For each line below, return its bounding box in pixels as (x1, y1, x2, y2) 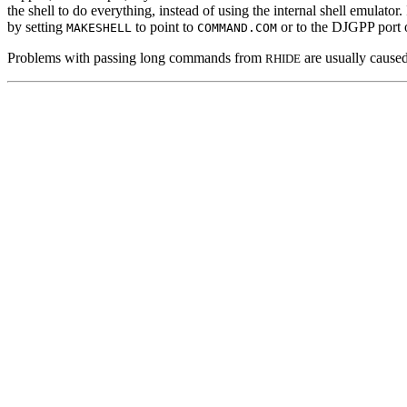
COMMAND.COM (197, 20, 277, 35)
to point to (132, 18, 197, 35)
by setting (7, 18, 66, 35)
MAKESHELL (66, 20, 132, 35)
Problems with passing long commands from (7, 49, 265, 65)
